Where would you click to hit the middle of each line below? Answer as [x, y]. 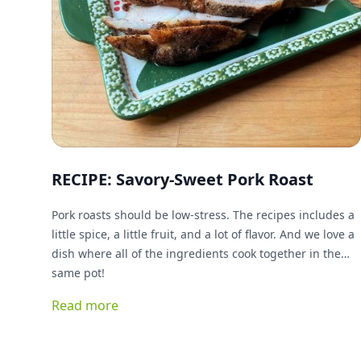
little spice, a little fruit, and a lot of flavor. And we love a [203, 234]
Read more [85, 305]
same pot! [78, 273]
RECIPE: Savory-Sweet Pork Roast [183, 179]
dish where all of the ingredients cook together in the [196, 253]
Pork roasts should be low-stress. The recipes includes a [203, 215]
